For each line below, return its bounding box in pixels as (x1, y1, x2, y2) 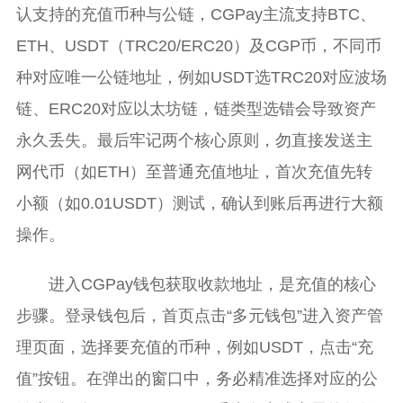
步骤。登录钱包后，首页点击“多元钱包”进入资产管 (15, 307, 383, 326)
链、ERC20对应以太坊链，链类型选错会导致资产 (15, 100, 376, 119)
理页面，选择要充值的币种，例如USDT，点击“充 (15, 338, 373, 357)
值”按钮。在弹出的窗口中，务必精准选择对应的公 (15, 370, 378, 389)
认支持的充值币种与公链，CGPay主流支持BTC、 (15, 5, 376, 24)
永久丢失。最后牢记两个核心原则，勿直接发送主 (15, 131, 372, 150)
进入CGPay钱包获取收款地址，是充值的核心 (48, 275, 376, 294)
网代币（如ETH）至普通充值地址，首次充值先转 (15, 163, 372, 182)
